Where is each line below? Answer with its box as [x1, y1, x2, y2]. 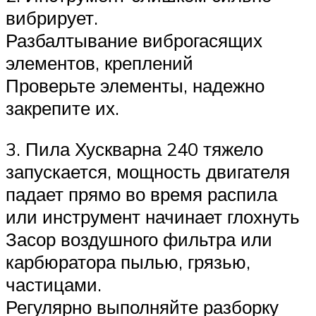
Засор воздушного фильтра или [6, 227, 272, 250]
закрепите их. [6, 97, 119, 120]
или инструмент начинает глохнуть [6, 205, 300, 228]
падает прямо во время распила [6, 182, 277, 205]
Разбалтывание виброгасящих [6, 29, 262, 52]
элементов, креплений [6, 51, 193, 75]
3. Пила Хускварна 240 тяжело [6, 137, 263, 160]
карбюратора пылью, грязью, [6, 250, 250, 273]
